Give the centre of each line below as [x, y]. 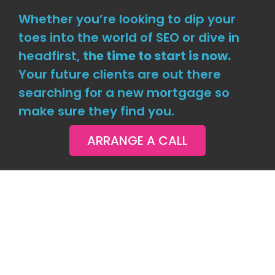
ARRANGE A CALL [137, 140]
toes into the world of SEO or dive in [129, 37]
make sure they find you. [96, 111]
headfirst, [50, 56]
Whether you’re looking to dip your [127, 19]
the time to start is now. [157, 56]
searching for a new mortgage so [124, 92]
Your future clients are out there [119, 74]
